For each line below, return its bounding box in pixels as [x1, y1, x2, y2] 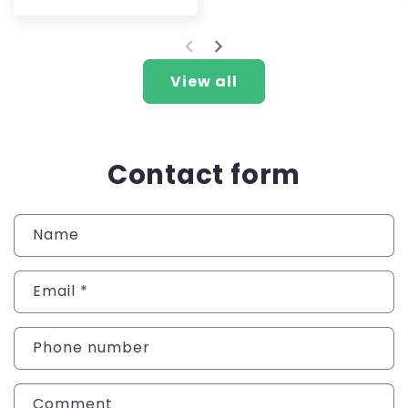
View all [170, 71, 238, 93]
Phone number [33, 337, 150, 359]
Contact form [107, 156, 301, 194]
